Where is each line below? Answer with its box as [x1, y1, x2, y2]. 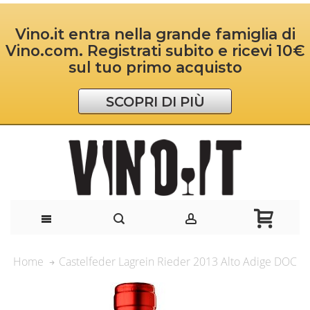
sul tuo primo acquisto [68, 58, 242, 77]
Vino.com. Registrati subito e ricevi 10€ [5, 42, 305, 60]
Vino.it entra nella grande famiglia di [15, 25, 295, 44]
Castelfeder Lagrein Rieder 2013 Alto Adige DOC [59, 254, 297, 270]
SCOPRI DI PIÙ [105, 93, 205, 110]
